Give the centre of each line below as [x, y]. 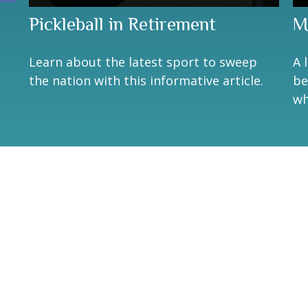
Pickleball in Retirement [123, 24]
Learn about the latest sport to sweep [143, 62]
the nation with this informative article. [146, 80]
